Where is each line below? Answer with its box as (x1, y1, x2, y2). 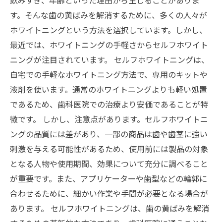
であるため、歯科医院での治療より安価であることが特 (10, 98, 208, 110)
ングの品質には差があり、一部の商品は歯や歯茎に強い (10, 128, 208, 140)
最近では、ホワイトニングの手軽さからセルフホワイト (10, 39, 208, 51)
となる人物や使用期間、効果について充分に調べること (10, 158, 208, 169)
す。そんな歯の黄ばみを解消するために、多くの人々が (10, 9, 207, 21)
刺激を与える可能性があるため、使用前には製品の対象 (10, 143, 208, 155)
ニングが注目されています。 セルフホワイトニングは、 (10, 54, 209, 65)
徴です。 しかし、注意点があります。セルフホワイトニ (10, 113, 208, 125)
